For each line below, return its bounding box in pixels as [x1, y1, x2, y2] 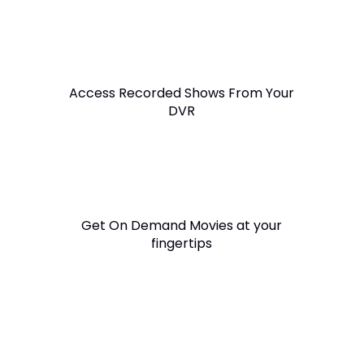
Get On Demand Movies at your [81, 215, 283, 235]
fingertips [151, 233, 213, 253]
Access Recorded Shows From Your [69, 83, 295, 102]
